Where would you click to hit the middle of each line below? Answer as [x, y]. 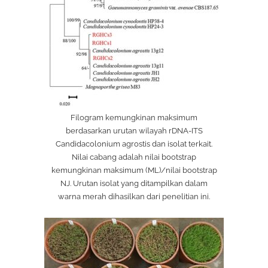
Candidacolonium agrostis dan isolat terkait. [134, 144]
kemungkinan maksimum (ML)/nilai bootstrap [134, 170]
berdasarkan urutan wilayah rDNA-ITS [134, 130]
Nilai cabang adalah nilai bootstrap [134, 157]
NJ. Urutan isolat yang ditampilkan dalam [134, 183]
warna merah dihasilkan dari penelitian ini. [134, 196]
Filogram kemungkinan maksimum [134, 117]
